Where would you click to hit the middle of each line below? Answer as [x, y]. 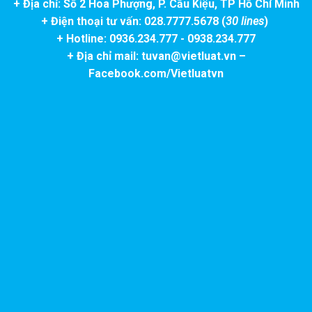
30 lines [245, 21]
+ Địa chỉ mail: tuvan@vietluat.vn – [156, 56]
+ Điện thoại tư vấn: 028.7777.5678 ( [133, 21]
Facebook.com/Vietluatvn [156, 73]
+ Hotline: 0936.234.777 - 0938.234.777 [156, 38]
